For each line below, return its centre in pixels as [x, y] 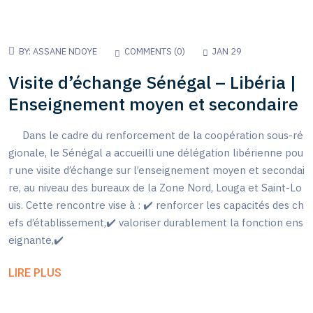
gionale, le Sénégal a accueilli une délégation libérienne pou [156, 153]
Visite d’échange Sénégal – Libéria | [152, 82]
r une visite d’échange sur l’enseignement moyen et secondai [156, 170]
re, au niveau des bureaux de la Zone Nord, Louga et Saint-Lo [155, 188]
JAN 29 [227, 51]
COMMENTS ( [151, 51]
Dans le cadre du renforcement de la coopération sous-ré [156, 135]
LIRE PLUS [35, 272]
